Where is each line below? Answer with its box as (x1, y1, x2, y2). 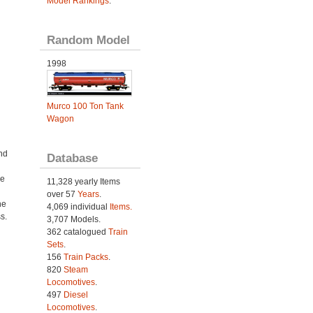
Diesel (63, 290, 88, 300)
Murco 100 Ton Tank (46, 101, 124, 111)
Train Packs (63, 252, 108, 262)
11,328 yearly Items (46, 177, 120, 187)
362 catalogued (46, 227, 108, 237)
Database (46, 151, 98, 165)
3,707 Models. (46, 214, 101, 224)
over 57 (46, 189, 78, 199)
